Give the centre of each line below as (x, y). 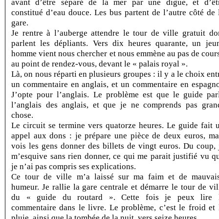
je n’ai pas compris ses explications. (74, 166)
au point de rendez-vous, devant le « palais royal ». (99, 64)
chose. (22, 115)
